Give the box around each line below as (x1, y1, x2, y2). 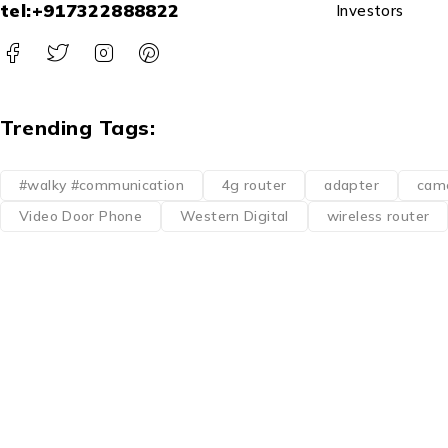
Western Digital (180, 206, 289, 225)
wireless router (326, 206, 430, 225)
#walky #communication (19, 175, 184, 194)
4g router (221, 175, 287, 194)
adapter (324, 175, 379, 194)
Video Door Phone (19, 206, 142, 225)
